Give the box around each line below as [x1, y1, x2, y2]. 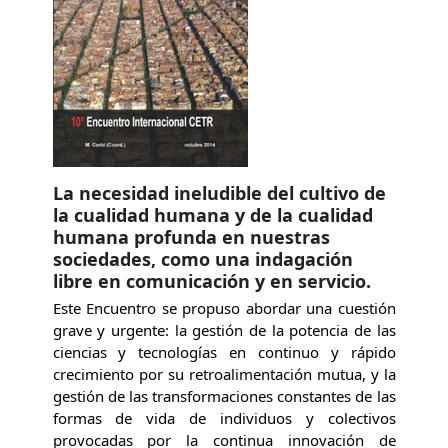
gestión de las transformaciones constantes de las [52, 385, 396, 406]
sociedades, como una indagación [52, 246, 353, 271]
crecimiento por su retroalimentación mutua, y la [52, 363, 396, 384]
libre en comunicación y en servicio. [52, 268, 371, 293]
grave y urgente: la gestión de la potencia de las [52, 319, 396, 340]
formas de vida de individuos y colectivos [52, 407, 396, 428]
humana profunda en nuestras [52, 224, 330, 249]
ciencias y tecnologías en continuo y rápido [52, 341, 396, 362]
